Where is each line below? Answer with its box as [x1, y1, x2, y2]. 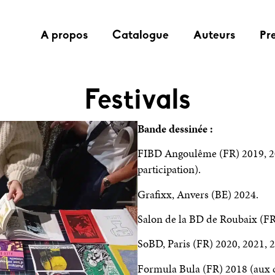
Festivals [84, 87, 191, 115]
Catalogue [112, 29, 169, 42]
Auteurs [193, 29, 236, 42]
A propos [41, 29, 88, 42]
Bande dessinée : [137, 121, 215, 136]
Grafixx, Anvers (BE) [137, 187, 234, 202]
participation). [137, 162, 201, 177]
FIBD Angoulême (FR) [137, 146, 242, 161]
